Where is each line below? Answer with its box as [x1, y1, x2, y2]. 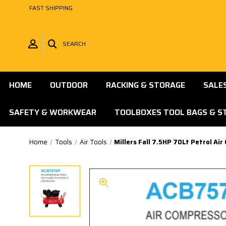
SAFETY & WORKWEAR [9, 106, 96, 119]
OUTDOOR [50, 79, 88, 91]
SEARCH [63, 39, 86, 48]
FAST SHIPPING [29, 3, 73, 13]
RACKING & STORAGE [106, 79, 185, 91]
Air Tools [79, 137, 107, 147]
